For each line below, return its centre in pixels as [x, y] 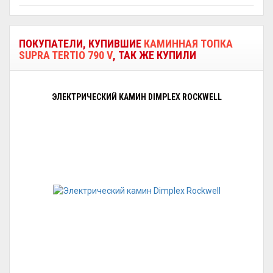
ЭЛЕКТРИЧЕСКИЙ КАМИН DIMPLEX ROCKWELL [136, 97]
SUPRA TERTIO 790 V [66, 55]
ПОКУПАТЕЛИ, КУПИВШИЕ [81, 44]
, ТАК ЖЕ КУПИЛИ [154, 55]
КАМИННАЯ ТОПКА [188, 44]
